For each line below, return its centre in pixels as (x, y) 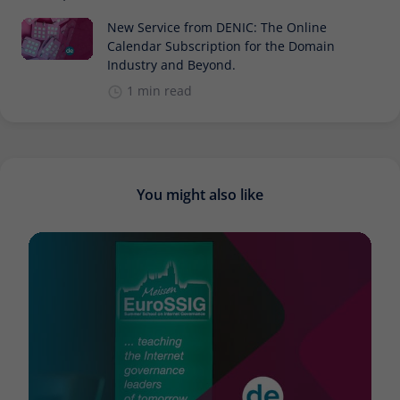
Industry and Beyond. (171, 65)
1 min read (159, 91)
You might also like (200, 195)
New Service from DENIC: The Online (217, 28)
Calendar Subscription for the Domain (221, 46)
